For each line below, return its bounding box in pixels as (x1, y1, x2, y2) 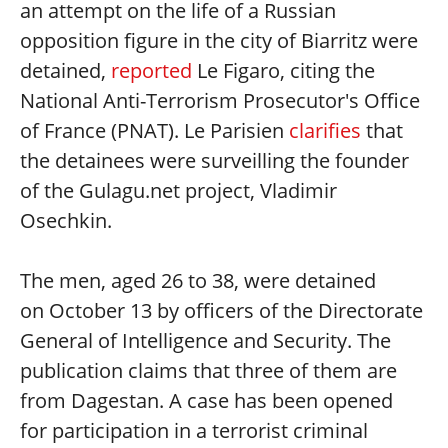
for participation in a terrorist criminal (20, 417, 368, 444)
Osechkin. (20, 207, 112, 234)
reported (111, 57, 192, 84)
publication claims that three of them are (20, 357, 397, 384)
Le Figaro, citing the (192, 57, 375, 84)
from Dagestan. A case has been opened (20, 387, 393, 414)
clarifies (289, 117, 361, 144)
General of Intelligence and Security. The (20, 327, 391, 354)
